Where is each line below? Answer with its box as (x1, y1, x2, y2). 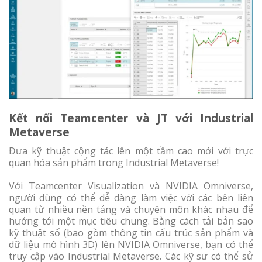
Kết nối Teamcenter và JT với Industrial (9, 109, 253, 126)
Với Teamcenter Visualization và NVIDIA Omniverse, (9, 180, 253, 193)
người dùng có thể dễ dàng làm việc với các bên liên (9, 191, 253, 205)
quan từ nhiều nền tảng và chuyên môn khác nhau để (9, 203, 253, 216)
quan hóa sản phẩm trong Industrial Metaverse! (9, 156, 219, 169)
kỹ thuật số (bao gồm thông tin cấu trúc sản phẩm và (9, 226, 253, 240)
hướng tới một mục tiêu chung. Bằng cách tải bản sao (9, 215, 253, 228)
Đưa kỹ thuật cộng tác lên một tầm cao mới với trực (9, 144, 253, 157)
